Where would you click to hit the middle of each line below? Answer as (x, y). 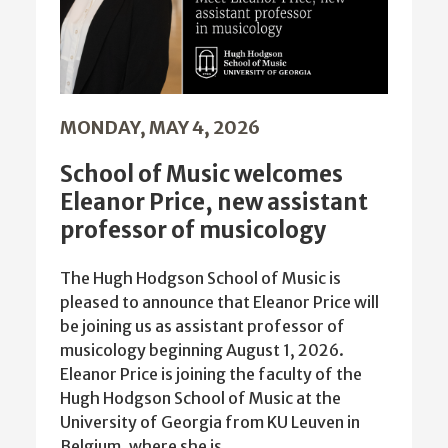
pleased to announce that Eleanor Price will (219, 302)
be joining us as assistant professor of (202, 326)
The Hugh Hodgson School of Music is (200, 278)
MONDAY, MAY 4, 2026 (160, 128)
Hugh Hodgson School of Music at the (200, 398)
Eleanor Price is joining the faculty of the (211, 374)
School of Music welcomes (201, 174)
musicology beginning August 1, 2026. (202, 350)
